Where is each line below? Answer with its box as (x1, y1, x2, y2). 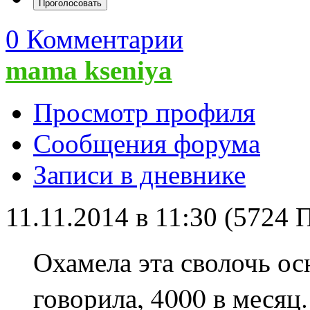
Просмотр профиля (33, 98, 255, 128)
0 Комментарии (6, 24, 183, 55)
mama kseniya (6, 55, 172, 86)
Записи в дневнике (33, 160, 246, 190)
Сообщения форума (33, 129, 260, 159)
